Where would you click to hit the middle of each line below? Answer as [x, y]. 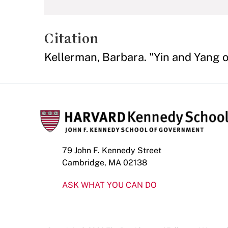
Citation [72, 38]
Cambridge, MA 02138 [105, 163]
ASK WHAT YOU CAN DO [109, 185]
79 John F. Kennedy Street [112, 150]
